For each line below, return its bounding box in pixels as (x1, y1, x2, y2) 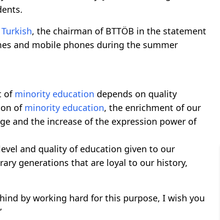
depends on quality (94, 88, 177, 100)
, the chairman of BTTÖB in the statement (32, 25, 206, 37)
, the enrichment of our (104, 102, 201, 114)
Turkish (1, 25, 32, 37)
